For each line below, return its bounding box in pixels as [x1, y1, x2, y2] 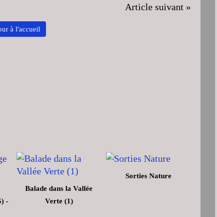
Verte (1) [45, 197, 73, 205]
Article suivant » [125, 1, 191, 12]
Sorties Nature [125, 171, 171, 180]
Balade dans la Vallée [25, 184, 93, 192]
